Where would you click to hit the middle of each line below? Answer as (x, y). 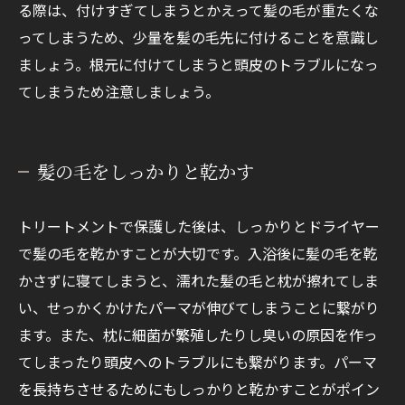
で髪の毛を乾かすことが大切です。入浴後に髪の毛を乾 (198, 254)
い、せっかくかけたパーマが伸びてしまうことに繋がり (199, 308)
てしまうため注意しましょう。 (119, 92)
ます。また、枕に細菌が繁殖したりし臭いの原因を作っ (198, 335)
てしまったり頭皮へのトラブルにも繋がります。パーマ (198, 362)
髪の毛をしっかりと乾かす (146, 172)
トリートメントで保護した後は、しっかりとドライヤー (199, 226)
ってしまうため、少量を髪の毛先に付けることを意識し (198, 38)
